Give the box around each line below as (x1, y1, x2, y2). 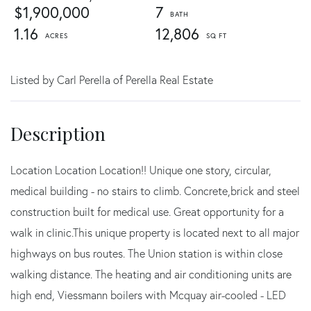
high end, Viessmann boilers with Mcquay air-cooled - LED (10, 287, 286, 302)
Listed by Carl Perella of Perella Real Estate (10, 72, 213, 87)
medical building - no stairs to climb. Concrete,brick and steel (10, 183, 300, 198)
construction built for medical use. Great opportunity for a (10, 204, 284, 219)
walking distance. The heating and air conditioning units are (10, 267, 292, 281)
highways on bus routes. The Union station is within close (10, 246, 283, 260)
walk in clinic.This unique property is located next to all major (10, 225, 299, 239)
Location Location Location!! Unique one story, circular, (10, 162, 271, 177)
